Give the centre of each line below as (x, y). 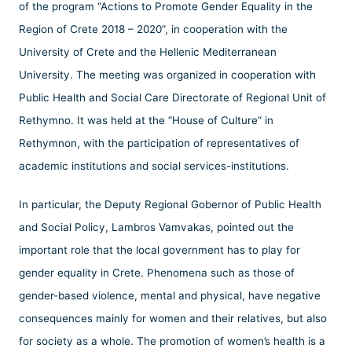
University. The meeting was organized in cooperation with (167, 75)
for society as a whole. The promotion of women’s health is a (172, 341)
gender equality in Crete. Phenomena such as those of (157, 273)
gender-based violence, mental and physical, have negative (170, 296)
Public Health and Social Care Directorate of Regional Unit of (172, 98)
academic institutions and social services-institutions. (154, 166)
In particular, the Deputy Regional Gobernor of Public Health (170, 205)
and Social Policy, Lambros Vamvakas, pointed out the (156, 227)
